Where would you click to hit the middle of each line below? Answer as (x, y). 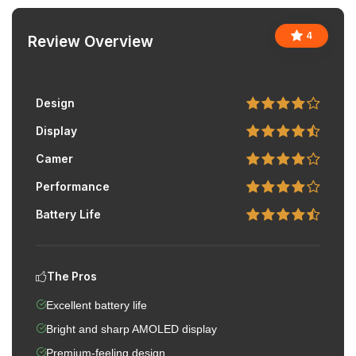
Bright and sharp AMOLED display (132, 330)
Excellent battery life (97, 306)
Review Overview (91, 42)
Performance (73, 187)
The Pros (72, 277)
